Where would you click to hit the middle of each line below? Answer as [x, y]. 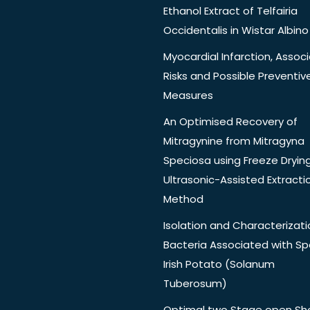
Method [183, 199]
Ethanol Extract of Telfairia [230, 11]
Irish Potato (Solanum [219, 264]
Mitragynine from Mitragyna [234, 141]
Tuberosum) [195, 284]
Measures [188, 95]
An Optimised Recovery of [230, 122]
